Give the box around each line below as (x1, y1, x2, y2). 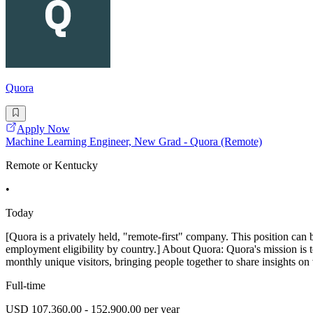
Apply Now (17, 122, 70, 135)
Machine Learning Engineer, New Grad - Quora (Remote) (6, 135, 262, 147)
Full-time (6, 279, 45, 291)
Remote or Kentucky (6, 159, 98, 171)
